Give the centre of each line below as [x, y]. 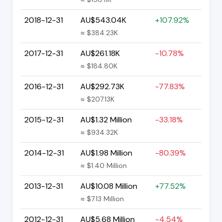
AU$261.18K [100, 53]
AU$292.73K [102, 86]
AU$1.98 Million [106, 153]
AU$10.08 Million [109, 186]
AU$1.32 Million [106, 119]
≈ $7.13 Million [102, 198]
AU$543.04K [103, 20]
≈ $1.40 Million [104, 165]
